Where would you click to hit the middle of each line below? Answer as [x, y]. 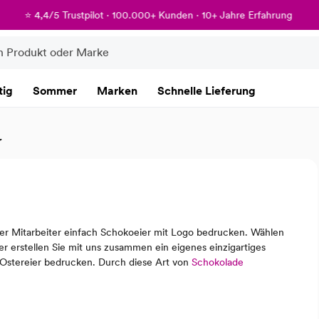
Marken [117, 91]
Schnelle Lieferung [206, 91]
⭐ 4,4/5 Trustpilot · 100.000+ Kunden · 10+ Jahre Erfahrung [158, 15]
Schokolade [218, 262]
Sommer [55, 91]
